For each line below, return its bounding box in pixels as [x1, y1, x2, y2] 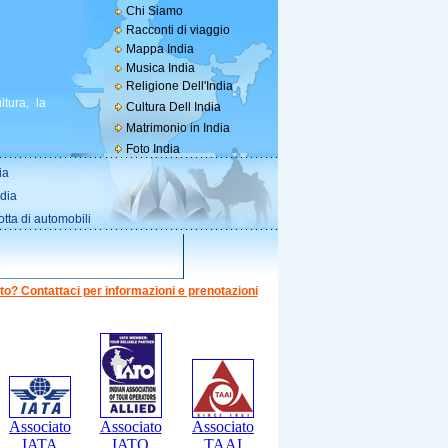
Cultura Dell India [125, 100, 221, 114]
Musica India [125, 61, 195, 75]
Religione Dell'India [125, 79, 233, 93]
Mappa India [125, 42, 194, 56]
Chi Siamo [125, 4, 183, 18]
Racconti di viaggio [125, 23, 230, 37]
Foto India [125, 142, 180, 156]
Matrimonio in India [125, 121, 230, 135]
